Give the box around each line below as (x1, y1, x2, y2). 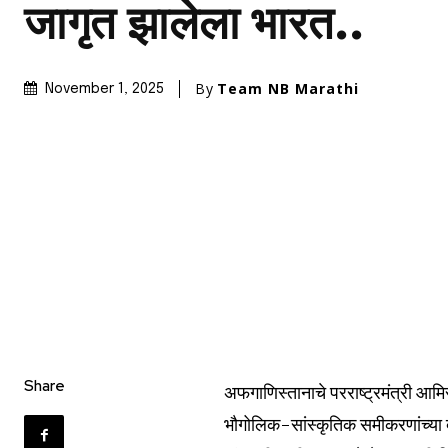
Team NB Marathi (217, 79, 359, 99)
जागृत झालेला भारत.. (24, 3, 365, 51)
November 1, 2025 (45, 82, 164, 97)
